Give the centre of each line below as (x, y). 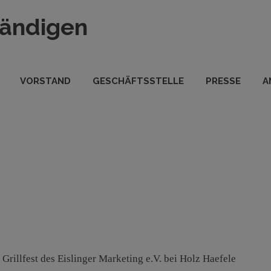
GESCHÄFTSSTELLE (138, 81)
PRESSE (223, 81)
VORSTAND (45, 81)
